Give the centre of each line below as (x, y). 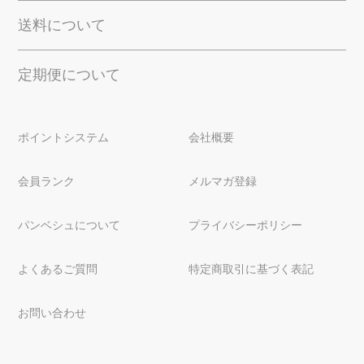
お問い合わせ (52, 313)
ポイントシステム (64, 138)
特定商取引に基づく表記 (251, 269)
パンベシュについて (69, 225)
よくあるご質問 (58, 269)
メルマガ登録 (223, 182)
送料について (62, 26)
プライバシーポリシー (246, 225)
